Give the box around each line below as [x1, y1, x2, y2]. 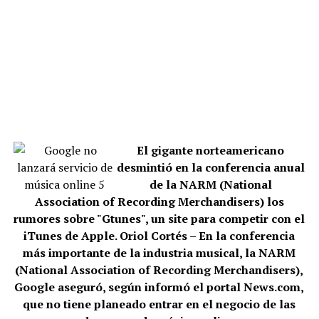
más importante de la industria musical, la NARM [23, 245, 296, 261]
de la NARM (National [149, 177, 272, 192]
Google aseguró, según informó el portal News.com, [14, 279, 305, 295]
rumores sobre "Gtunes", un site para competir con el [14, 211, 305, 226]
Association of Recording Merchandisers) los [34, 194, 284, 209]
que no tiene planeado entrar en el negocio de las [23, 296, 296, 312]
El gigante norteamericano [137, 142, 285, 158]
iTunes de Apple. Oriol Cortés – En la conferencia [23, 228, 296, 244]
